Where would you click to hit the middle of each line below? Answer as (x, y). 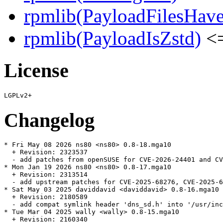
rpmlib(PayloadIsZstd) (112, 38)
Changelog (49, 120)
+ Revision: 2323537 (46, 152)
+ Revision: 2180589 (46, 197)
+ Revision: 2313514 (46, 175)
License (36, 71)
